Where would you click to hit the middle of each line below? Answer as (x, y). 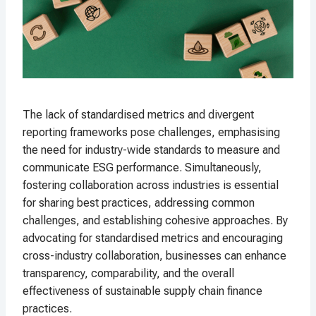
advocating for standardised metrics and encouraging (153, 238)
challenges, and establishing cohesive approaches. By (155, 221)
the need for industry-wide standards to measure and (151, 150)
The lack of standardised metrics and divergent (138, 115)
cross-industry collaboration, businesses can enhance (154, 256)
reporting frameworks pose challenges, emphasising (151, 133)
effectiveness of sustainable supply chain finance (142, 291)
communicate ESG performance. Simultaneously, (142, 168)
